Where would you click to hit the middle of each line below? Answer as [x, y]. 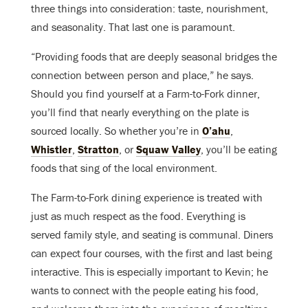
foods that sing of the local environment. [124, 168]
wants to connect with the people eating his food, [145, 290]
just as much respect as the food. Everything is [138, 216]
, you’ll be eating [239, 150]
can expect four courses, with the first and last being [152, 253]
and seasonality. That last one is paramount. [133, 27]
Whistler [52, 150]
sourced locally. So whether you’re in [117, 131]
